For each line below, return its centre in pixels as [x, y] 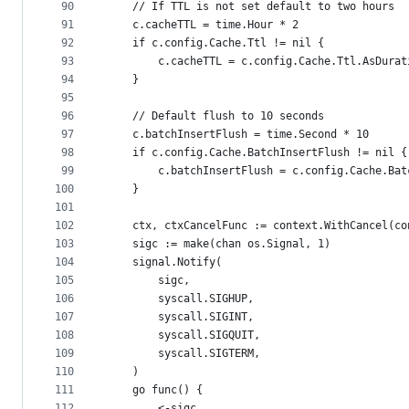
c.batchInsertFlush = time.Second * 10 [251, 135]
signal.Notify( [177, 262]
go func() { [168, 390]
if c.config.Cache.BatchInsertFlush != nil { [270, 153]
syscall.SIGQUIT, [209, 336]
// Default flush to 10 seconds [228, 116]
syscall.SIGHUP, [206, 299]
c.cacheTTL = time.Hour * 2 [215, 25]
